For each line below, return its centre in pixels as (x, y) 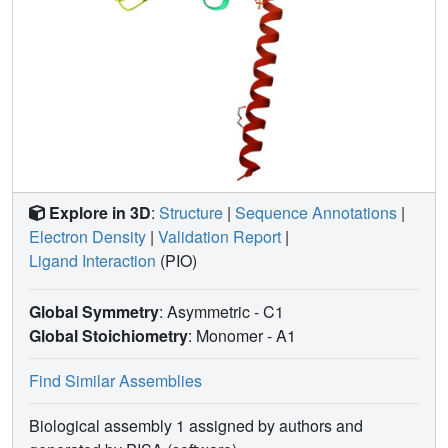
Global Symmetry (94, 311)
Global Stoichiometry (108, 335)
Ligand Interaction (92, 260)
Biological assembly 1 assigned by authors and (196, 425)
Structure (191, 212)
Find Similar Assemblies (115, 380)
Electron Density (87, 236)
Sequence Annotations (316, 212)
